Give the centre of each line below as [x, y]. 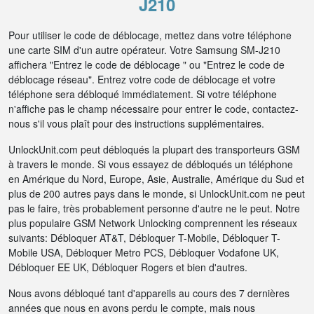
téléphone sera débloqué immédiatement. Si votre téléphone [143, 94]
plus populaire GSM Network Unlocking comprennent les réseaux [153, 223]
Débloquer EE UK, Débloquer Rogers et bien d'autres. [128, 267]
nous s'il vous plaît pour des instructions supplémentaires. [136, 123]
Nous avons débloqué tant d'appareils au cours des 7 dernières [149, 293]
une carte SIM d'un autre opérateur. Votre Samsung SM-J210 [144, 50]
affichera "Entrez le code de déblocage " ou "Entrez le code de [146, 64]
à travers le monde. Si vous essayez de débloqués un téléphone [151, 164]
